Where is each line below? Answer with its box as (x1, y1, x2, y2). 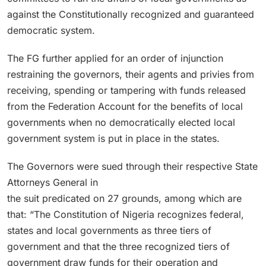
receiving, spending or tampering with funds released (7, 84, 246, 96)
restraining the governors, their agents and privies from (7, 68, 254, 80)
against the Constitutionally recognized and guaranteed (7, 8, 254, 20)
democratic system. (7, 24, 95, 36)
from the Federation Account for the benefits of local (7, 100, 243, 112)
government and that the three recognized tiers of (7, 240, 230, 252)
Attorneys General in (7, 176, 98, 188)
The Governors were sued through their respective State (7, 160, 258, 172)
